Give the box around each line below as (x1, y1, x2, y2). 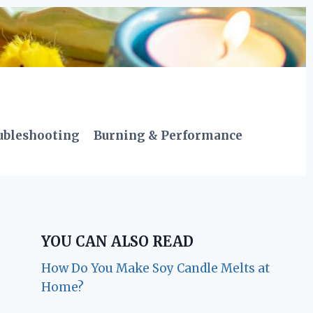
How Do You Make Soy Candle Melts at (41, 260, 270, 276)
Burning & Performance (94, 128, 243, 144)
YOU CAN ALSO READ (41, 232, 194, 250)
